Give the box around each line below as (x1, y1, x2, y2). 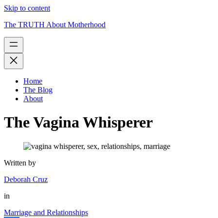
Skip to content (4, 4, 50, 12)
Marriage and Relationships (4, 208, 88, 217)
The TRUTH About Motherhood (4, 20, 106, 29)
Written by (4, 158, 36, 167)
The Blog (23, 86, 53, 94)
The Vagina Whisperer (4, 113, 153, 131)
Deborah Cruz (4, 175, 48, 183)
